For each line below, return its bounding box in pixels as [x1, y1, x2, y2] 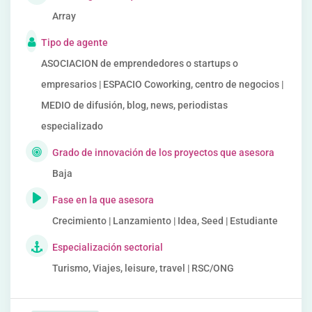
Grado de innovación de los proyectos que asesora [52, 147, 274, 158]
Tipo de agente [41, 37, 108, 48]
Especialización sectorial [52, 242, 163, 253]
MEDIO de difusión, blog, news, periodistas [41, 100, 228, 111]
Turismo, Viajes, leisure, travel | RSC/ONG [52, 263, 234, 274]
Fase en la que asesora [52, 194, 154, 205]
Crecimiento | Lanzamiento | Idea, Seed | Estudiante [52, 215, 278, 226]
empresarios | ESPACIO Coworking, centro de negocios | [41, 79, 283, 90]
